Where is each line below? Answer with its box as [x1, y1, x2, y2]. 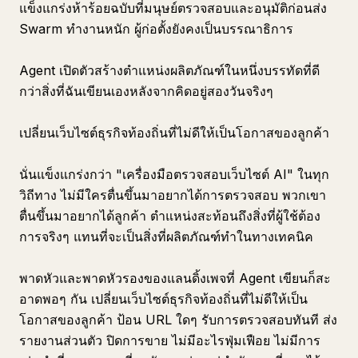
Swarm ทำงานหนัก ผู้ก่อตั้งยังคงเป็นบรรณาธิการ [19, 21, 293, 37]
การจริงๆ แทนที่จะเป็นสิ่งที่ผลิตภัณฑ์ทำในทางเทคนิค [19, 229, 313, 245]
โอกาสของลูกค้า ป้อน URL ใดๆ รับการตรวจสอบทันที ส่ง [19, 312, 337, 328]
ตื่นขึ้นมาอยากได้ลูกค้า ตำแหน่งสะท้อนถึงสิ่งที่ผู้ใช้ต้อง [19, 208, 320, 224]
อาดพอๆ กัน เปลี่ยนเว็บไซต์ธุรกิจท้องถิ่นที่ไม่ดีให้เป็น [19, 291, 308, 307]
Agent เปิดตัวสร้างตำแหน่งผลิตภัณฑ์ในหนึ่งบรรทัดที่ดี [19, 62, 320, 78]
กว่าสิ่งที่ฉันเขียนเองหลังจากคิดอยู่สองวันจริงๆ [19, 83, 273, 99]
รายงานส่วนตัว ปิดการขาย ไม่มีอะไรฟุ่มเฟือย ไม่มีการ [19, 332, 320, 348]
